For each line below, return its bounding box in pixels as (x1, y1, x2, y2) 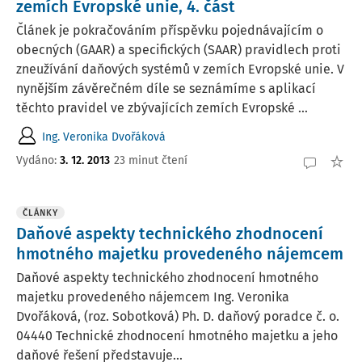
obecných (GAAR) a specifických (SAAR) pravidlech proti (16, 42, 341, 57)
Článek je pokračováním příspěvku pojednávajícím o (16, 23, 323, 38)
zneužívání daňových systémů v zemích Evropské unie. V (16, 61, 344, 77)
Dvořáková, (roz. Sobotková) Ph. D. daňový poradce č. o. (16, 309, 339, 324)
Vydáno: (16, 153, 60, 167)
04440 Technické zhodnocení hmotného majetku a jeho (16, 328, 338, 343)
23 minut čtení (114, 153, 187, 167)
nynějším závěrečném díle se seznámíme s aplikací (16, 81, 316, 96)
